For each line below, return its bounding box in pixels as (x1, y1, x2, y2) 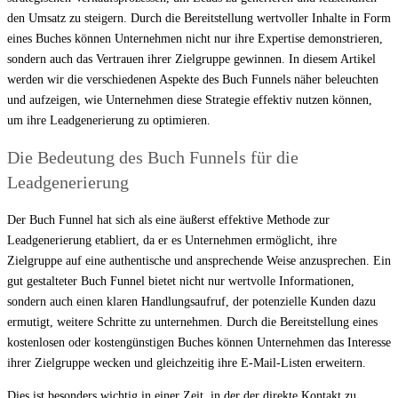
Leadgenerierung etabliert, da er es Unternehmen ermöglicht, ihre (7, 233, 337, 247)
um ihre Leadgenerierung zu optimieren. (7, 113, 211, 127)
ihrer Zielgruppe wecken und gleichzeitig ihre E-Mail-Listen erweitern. (7, 355, 366, 370)
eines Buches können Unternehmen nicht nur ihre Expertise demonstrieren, (7, 31, 383, 45)
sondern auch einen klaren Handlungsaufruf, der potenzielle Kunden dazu (7, 294, 376, 308)
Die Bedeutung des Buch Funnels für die (7, 147, 298, 168)
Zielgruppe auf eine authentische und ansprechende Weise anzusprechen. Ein (7, 253, 391, 267)
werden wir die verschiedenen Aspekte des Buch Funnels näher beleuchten (7, 72, 378, 86)
